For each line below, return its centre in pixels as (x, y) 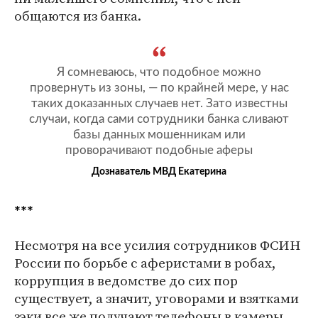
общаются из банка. (78, 16)
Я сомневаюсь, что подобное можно (159, 72)
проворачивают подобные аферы (159, 150)
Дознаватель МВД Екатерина (159, 172)
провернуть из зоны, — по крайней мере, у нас (159, 88)
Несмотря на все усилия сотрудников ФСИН (157, 245)
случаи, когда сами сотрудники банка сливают (159, 119)
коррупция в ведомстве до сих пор (126, 281)
